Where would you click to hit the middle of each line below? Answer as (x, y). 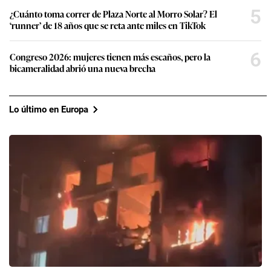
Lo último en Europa (49, 109)
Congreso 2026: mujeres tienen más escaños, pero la (110, 57)
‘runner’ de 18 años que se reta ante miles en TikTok (108, 25)
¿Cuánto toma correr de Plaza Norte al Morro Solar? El (113, 14)
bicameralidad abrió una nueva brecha (83, 68)
